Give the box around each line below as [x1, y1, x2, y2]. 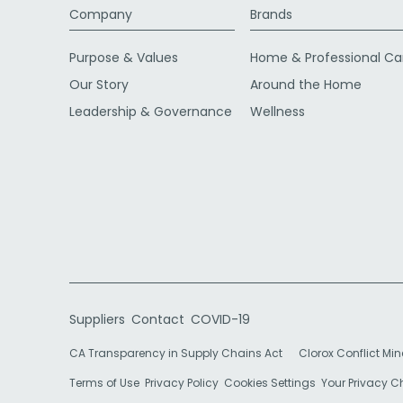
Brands [250, 5, 293, 23]
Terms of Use [69, 374, 139, 390]
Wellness [250, 103, 306, 121]
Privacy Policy [145, 374, 219, 390]
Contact [131, 310, 184, 328]
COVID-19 [191, 310, 250, 328]
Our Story [69, 76, 129, 94]
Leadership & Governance [69, 103, 232, 121]
